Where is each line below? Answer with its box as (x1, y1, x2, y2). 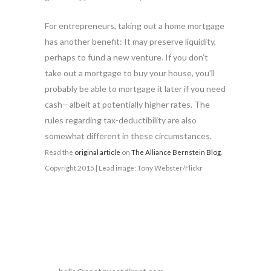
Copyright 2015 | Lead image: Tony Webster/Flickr (45, 163, 203, 172)
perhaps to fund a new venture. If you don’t (45, 52, 208, 62)
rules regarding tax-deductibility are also (45, 115, 197, 125)
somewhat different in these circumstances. (45, 131, 212, 141)
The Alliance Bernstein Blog (131, 148, 221, 156)
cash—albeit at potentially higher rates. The (45, 99, 210, 109)
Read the (45, 148, 74, 156)
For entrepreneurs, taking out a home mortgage (45, 21, 224, 31)
